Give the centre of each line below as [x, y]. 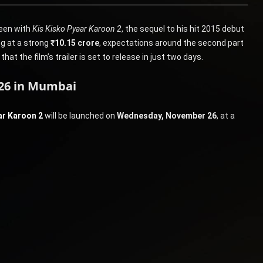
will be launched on [80, 115]
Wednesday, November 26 [166, 115]
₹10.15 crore [75, 43]
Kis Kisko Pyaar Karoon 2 [77, 28]
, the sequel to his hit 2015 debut [183, 28]
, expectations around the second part [171, 43]
